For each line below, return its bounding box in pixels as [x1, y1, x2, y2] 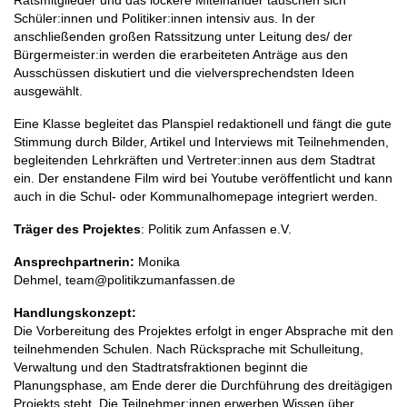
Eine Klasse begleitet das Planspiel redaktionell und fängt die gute [14, 117, 392, 132]
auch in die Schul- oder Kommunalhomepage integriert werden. [14, 190, 382, 204]
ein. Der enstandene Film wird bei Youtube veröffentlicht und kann [14, 172, 392, 186]
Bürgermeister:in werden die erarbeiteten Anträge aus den [14, 48, 348, 63]
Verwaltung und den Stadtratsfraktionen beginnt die [14, 361, 308, 375]
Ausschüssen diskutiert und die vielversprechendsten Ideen [14, 66, 354, 81]
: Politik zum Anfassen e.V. [141, 223, 292, 237]
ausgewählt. [14, 84, 86, 99]
